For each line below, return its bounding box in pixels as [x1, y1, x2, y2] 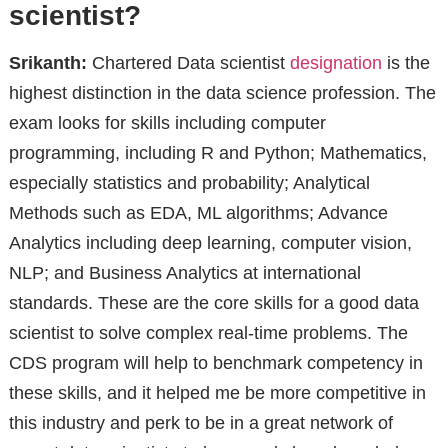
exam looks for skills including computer [8, 112, 326, 133]
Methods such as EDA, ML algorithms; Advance [8, 202, 388, 223]
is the [381, 52, 430, 73]
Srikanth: [8, 52, 87, 73]
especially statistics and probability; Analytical [8, 172, 370, 193]
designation [289, 52, 382, 73]
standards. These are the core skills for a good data [8, 292, 419, 313]
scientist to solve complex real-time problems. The [8, 322, 408, 343]
